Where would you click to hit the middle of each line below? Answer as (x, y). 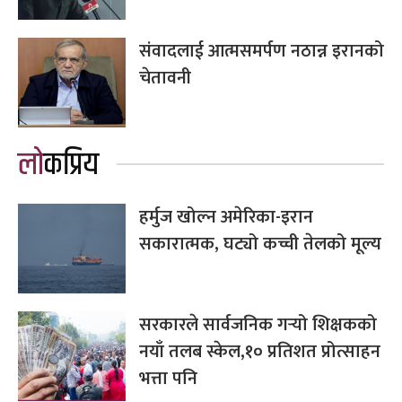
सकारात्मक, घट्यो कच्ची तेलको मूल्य (260, 244)
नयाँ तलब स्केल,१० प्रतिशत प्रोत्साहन (260, 351)
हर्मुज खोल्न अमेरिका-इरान (226, 217)
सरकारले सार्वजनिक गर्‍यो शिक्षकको (258, 324)
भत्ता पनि (168, 378)
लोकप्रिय (71, 165)
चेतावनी (165, 78)
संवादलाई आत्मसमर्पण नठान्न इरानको (262, 51)
